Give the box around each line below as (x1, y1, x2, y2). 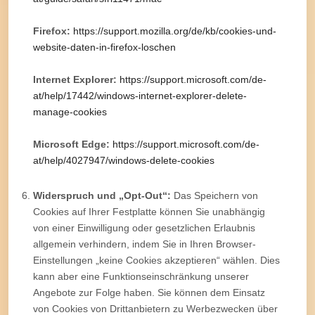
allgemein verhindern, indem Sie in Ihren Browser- (33, 238, 256, 250)
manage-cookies (33, 105, 107, 117)
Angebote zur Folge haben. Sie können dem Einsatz (33, 286, 265, 298)
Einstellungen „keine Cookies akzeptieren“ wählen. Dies (33, 254, 280, 266)
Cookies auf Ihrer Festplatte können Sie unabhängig (33, 205, 265, 217)
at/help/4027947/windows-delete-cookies (33, 154, 214, 166)
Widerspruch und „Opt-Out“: (33, 189, 171, 201)
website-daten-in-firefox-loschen (33, 41, 176, 53)
